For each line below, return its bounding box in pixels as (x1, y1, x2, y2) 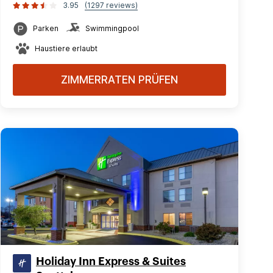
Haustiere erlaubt (35, 44, 97, 53)
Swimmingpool (85, 24, 139, 33)
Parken (33, 24, 58, 33)
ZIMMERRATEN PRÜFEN (61, 74, 178, 86)
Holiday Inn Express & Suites (36, 256, 186, 267)
